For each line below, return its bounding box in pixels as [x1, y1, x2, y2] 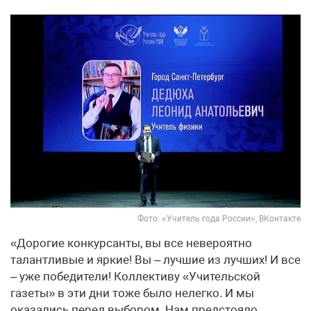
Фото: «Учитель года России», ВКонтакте [137, 214, 301, 224]
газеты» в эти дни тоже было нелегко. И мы [10, 286, 254, 301]
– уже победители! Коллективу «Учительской [10, 269, 260, 284]
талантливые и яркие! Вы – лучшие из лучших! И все [10, 253, 301, 267]
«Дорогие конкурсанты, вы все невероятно [10, 236, 252, 251]
